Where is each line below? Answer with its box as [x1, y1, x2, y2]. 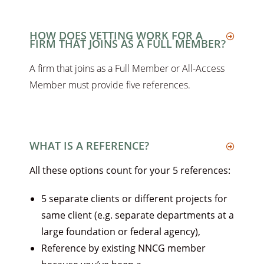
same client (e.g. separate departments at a [41, 209, 234, 222]
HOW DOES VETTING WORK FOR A [29, 28, 203, 43]
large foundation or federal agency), [41, 225, 200, 239]
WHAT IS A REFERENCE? [29, 138, 149, 153]
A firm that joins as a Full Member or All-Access [29, 62, 225, 75]
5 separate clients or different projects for [41, 192, 227, 206]
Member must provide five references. [29, 78, 193, 92]
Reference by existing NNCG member [41, 242, 206, 255]
